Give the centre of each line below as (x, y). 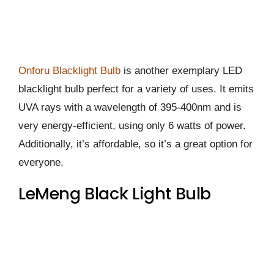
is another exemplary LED (181, 71)
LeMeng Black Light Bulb (115, 194)
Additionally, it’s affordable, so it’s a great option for (135, 144)
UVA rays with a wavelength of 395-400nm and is (130, 108)
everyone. (41, 163)
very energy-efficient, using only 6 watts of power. (132, 126)
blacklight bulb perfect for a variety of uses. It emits (136, 89)
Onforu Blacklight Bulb (69, 71)
